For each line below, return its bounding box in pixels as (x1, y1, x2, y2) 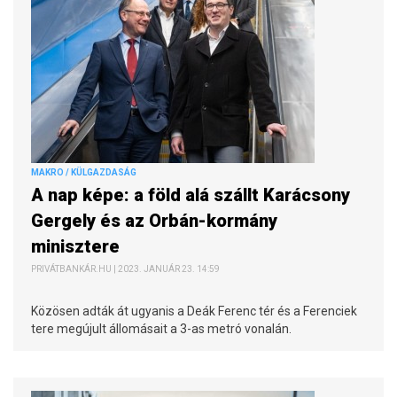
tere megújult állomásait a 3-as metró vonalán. (31, 321, 292, 336)
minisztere (31, 235, 124, 257)
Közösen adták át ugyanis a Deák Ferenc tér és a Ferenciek (31, 303, 357, 318)
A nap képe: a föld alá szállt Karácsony (31, 183, 350, 206)
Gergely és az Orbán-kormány (31, 209, 277, 231)
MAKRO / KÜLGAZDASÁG (31, 167, 136, 177)
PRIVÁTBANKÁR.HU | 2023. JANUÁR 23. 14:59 (31, 263, 220, 274)
